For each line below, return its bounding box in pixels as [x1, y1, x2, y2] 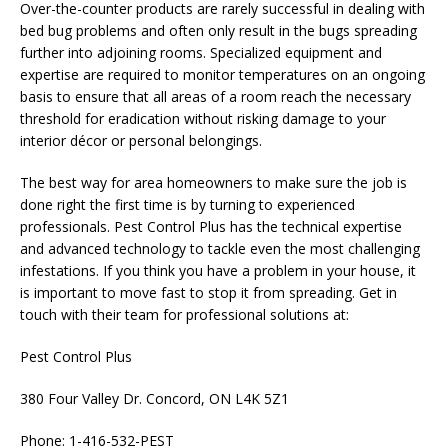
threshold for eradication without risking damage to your [20, 109, 386, 129]
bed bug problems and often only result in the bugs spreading [20, 21, 417, 41]
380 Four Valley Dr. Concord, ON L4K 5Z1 [20, 389, 289, 409]
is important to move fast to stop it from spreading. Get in [20, 283, 397, 303]
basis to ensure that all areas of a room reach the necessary [20, 87, 411, 107]
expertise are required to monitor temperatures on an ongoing [20, 65, 425, 85]
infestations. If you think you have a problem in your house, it [20, 261, 416, 281]
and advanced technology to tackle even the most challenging [20, 239, 420, 259]
